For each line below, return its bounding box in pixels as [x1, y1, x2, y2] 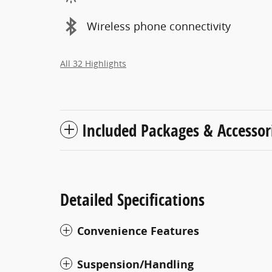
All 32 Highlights [60, 58, 126, 69]
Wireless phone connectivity [87, 19, 231, 33]
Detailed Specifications [60, 188, 205, 211]
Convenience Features [77, 223, 199, 239]
